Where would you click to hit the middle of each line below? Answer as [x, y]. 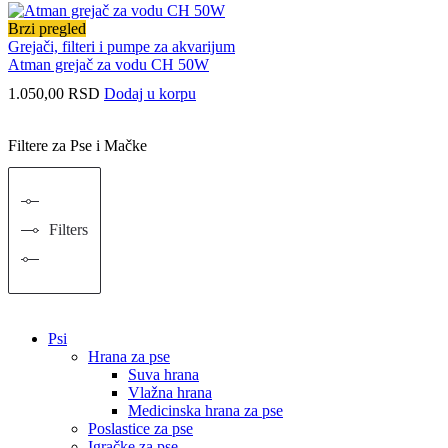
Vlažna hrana [170, 392]
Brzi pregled [47, 29]
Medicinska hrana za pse [205, 410]
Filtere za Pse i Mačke [77, 146]
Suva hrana [163, 374]
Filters [68, 230]
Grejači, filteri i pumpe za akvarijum [121, 47]
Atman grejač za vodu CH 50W [108, 65]
